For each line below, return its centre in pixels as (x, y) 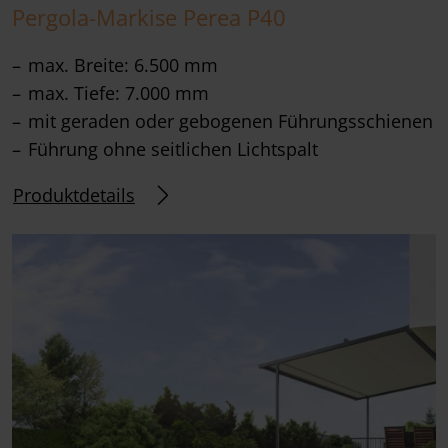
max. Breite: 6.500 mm (123, 65)
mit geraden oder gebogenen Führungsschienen (230, 121)
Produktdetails (74, 194)
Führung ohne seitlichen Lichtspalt (173, 149)
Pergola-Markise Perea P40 (149, 18)
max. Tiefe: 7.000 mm (118, 93)
